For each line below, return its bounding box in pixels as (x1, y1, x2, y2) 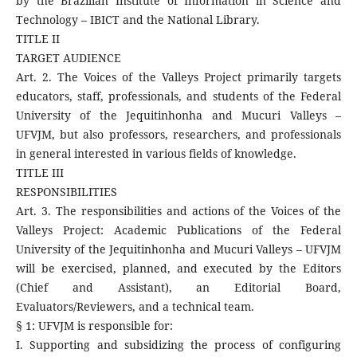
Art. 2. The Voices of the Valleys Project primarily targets (15, 69, 342, 85)
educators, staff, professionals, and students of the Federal (15, 88, 342, 104)
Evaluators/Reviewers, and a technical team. (15, 299, 254, 315)
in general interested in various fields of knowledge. (15, 146, 296, 162)
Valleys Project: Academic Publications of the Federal (15, 222, 342, 238)
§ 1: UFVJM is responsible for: (15, 318, 173, 334)
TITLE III (15, 165, 64, 181)
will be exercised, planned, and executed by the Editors (15, 261, 342, 277)
